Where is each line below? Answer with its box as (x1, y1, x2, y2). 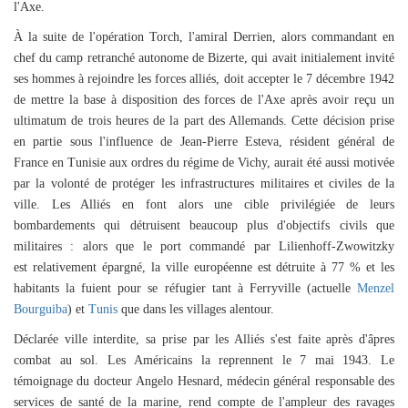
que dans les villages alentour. (117, 302, 274, 316)
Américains (134, 353, 193, 367)
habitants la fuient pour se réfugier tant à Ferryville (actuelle (14, 281, 357, 295)
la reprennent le (192, 353, 301, 367)
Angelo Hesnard (136, 374, 219, 388)
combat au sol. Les (14, 353, 135, 367)
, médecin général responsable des (219, 374, 394, 388)
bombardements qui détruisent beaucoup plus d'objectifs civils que (14, 219, 394, 232)
